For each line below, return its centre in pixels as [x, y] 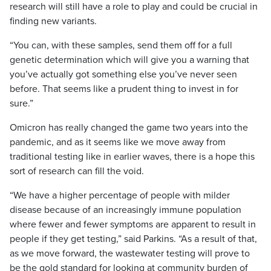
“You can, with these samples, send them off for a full [121, 45]
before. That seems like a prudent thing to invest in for [124, 89]
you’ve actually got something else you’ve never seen [123, 74]
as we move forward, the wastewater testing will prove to [130, 253]
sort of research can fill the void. [77, 171]
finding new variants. [53, 21]
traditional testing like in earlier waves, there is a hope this [132, 157]
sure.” [21, 103]
